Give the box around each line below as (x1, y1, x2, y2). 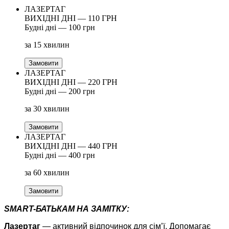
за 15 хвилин (25, 40, 70, 49)
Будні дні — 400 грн (25, 150, 95, 159)
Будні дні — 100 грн (25, 22, 95, 32)
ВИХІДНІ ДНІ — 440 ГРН (25, 141, 118, 150)
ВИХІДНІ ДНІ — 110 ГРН (25, 13, 117, 22)
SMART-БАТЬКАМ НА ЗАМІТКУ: (4, 204, 129, 213)
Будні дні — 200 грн (25, 86, 95, 96)
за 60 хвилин (25, 168, 70, 177)
